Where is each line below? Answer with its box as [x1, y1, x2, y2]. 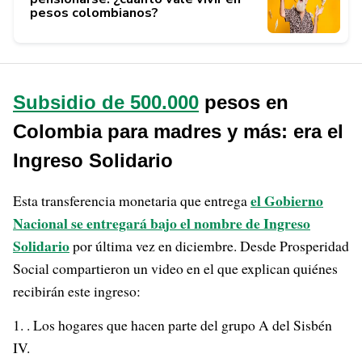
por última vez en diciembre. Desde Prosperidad [69, 236, 349, 255]
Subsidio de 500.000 [13, 91, 199, 113]
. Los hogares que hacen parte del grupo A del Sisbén [27, 315, 332, 335]
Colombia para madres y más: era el [13, 120, 343, 142]
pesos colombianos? [30, 3, 158, 22]
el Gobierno [250, 190, 323, 211]
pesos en [199, 91, 288, 113]
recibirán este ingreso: [13, 281, 141, 301]
